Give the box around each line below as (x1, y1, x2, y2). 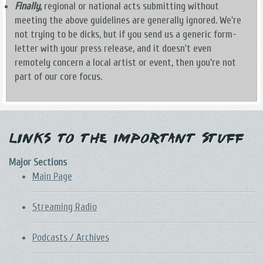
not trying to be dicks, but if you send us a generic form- (15, 28, 237, 41)
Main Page (32, 170, 72, 183)
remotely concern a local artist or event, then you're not (15, 56, 236, 69)
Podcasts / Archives (32, 231, 109, 244)
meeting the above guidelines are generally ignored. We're (15, 14, 241, 26)
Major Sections (9, 156, 67, 168)
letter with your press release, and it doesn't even (15, 42, 211, 55)
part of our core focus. (15, 70, 102, 83)
